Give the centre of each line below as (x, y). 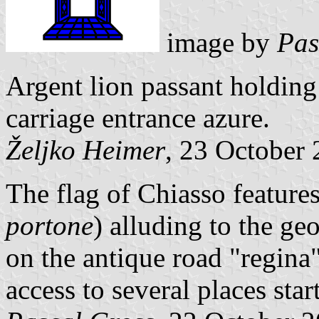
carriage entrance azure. (138, 117)
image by (218, 42)
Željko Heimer (85, 150)
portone (49, 225)
